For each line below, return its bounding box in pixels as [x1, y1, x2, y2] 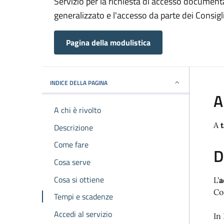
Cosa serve [54, 155, 90, 168]
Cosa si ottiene [54, 173, 104, 185]
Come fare [54, 138, 88, 151]
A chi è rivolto [54, 103, 101, 116]
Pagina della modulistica [66, 36, 150, 49]
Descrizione [54, 121, 93, 133]
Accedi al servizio [54, 208, 112, 220]
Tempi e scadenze [54, 190, 113, 203]
